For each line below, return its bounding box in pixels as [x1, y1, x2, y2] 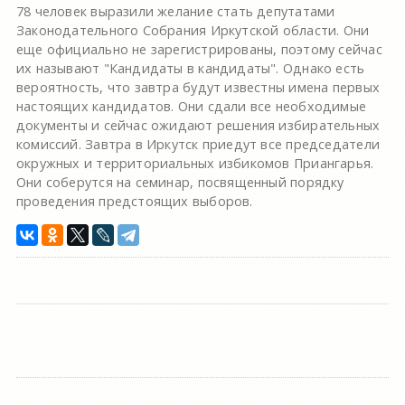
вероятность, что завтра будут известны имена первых [15, 79, 380, 96]
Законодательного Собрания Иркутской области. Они [15, 22, 370, 39]
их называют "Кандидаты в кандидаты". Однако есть [15, 60, 365, 77]
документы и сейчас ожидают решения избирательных [15, 117, 381, 134]
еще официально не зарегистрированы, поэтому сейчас [15, 41, 382, 58]
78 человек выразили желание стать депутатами [15, 3, 335, 20]
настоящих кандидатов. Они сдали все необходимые [15, 98, 367, 115]
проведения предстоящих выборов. [15, 193, 253, 210]
